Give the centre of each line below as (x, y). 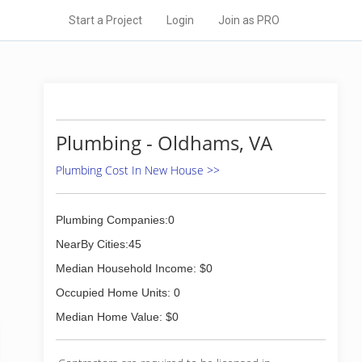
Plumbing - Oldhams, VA (164, 143)
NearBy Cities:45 (99, 244)
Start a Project (105, 20)
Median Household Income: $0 (134, 268)
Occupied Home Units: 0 (118, 293)
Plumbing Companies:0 (115, 220)
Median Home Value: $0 (117, 317)
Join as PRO (249, 20)
